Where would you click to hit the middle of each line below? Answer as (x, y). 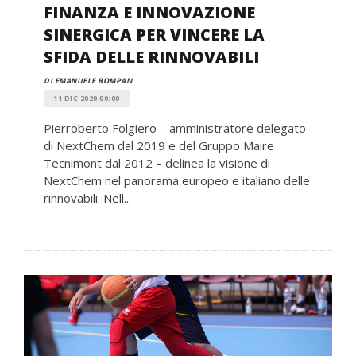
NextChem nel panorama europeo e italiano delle (177, 180)
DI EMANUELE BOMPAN (88, 80)
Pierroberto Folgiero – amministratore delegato (175, 128)
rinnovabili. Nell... (87, 197)
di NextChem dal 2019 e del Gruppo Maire (159, 145)
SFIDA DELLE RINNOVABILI (151, 56)
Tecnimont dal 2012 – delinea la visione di (157, 163)
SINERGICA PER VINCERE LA (154, 34)
